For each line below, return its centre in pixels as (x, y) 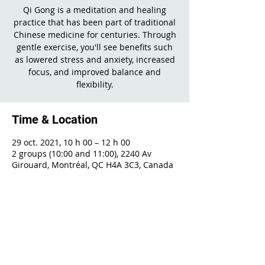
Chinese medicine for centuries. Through (95, 35)
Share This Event (56, 230)
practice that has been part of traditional (95, 22)
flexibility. (95, 84)
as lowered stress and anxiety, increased (95, 59)
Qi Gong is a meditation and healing (95, 10)
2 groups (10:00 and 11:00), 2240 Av (82, 153)
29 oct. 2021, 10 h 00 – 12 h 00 (71, 142)
